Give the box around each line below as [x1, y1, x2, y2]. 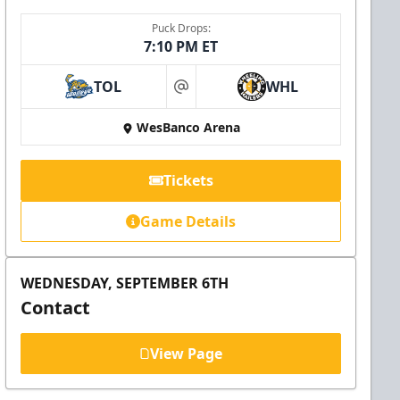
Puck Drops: [151, 21, 211, 37]
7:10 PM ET [144, 37, 219, 57]
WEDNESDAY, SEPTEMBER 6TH [21, 273, 229, 294]
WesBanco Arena [136, 119, 240, 137]
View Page [150, 344, 223, 364]
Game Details [140, 212, 237, 232]
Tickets [162, 171, 213, 191]
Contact [21, 296, 91, 321]
